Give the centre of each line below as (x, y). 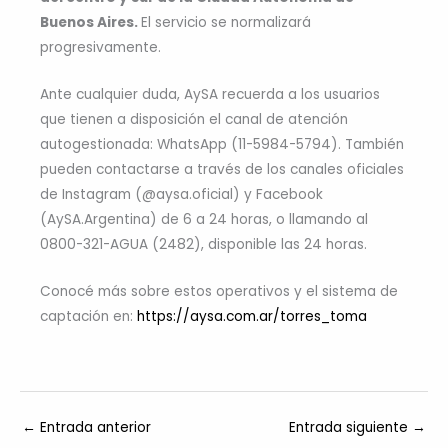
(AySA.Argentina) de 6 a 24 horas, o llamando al (204, 219)
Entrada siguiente (350, 428)
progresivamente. (100, 47)
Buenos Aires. (90, 22)
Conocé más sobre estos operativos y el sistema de (219, 291)
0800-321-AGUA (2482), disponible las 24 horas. (203, 244)
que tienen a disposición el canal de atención (194, 119)
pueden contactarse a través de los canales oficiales (222, 169)
